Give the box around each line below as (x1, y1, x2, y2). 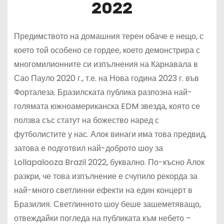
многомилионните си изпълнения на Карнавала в (13, 58, 198, 70)
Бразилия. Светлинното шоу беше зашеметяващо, (13, 198, 201, 210)
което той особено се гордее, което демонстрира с (13, 44, 200, 56)
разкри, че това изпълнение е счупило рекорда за (13, 170, 197, 182)
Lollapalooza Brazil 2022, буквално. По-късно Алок (13, 156, 204, 168)
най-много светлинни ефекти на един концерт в (13, 184, 192, 196)
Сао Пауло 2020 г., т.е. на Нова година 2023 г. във (13, 72, 199, 84)
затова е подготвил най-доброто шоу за (13, 142, 163, 154)
